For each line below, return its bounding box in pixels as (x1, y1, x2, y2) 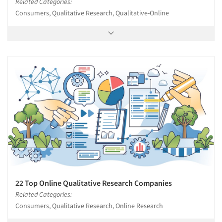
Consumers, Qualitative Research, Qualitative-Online (15, 8, 169, 17)
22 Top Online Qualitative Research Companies (15, 177, 172, 188)
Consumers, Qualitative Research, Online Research (15, 201, 163, 210)
